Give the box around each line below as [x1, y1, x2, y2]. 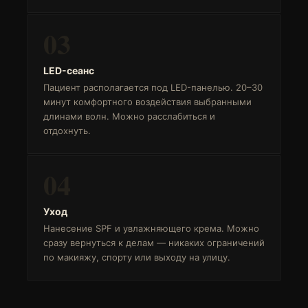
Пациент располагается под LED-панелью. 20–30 [43, 82, 263, 93]
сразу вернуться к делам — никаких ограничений [43, 237, 265, 248]
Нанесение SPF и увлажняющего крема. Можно [43, 223, 259, 234]
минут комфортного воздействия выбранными [43, 96, 252, 107]
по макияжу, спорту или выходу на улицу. [43, 252, 230, 263]
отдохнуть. [43, 125, 91, 136]
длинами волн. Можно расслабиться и [43, 111, 215, 122]
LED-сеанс [43, 65, 94, 76]
